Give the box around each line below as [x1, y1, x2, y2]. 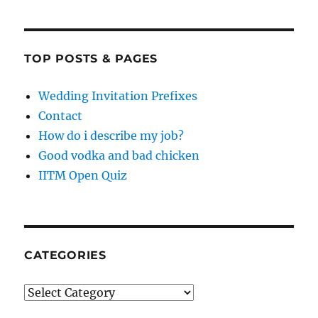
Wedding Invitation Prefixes [38, 89, 198, 104]
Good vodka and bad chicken [38, 148, 200, 163]
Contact [38, 109, 83, 124]
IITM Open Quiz [38, 168, 128, 183]
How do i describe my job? [38, 128, 185, 143]
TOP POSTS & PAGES [24, 52, 158, 66]
